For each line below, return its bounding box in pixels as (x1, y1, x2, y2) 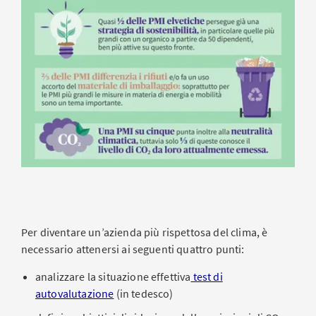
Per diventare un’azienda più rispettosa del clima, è (21, 224, 268, 239)
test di (190, 269, 223, 284)
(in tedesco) (114, 286, 174, 300)
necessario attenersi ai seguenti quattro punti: (21, 241, 245, 256)
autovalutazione (35, 286, 114, 300)
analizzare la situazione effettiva (35, 269, 191, 284)
